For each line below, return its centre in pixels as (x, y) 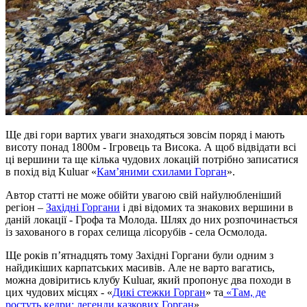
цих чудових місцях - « (59, 292)
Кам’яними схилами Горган (162, 171)
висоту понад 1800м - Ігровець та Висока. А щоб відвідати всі (151, 147)
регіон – (26, 207)
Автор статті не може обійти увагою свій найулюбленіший (144, 195)
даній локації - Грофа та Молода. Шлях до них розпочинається (151, 219)
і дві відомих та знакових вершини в (207, 207)
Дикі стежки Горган (159, 292)
